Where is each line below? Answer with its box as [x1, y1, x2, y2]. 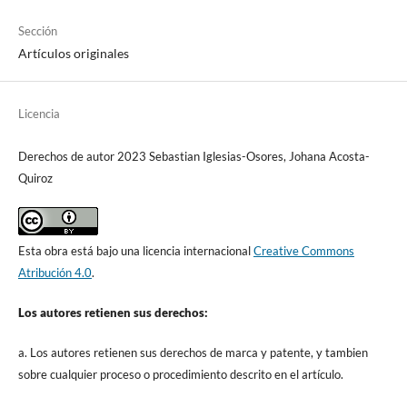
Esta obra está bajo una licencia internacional [17, 243, 253, 259]
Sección [17, 24, 57, 39]
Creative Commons [253, 243, 354, 259]
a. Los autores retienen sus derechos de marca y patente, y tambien [17, 345, 368, 361]
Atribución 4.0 [17, 265, 92, 281]
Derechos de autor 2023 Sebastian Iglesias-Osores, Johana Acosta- [17, 149, 370, 164]
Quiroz [17, 171, 53, 186]
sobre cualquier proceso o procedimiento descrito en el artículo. [17, 367, 343, 382]
